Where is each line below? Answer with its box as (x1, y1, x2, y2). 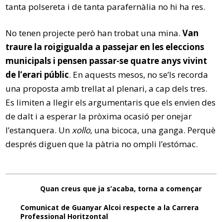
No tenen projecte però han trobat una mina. (5, 27, 183, 39)
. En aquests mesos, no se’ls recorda (69, 69, 209, 80)
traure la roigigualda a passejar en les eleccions (5, 41, 205, 53)
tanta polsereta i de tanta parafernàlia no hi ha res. (5, 1, 206, 12)
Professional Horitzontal (20, 212, 109, 221)
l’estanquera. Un (5, 124, 72, 136)
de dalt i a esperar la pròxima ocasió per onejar (5, 111, 192, 122)
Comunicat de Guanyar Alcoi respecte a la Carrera (20, 203, 199, 212)
